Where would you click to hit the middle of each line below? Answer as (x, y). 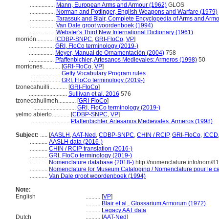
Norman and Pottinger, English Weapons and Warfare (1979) (137, 12)
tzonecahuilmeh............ (46, 101)
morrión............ (35, 39)
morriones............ (39, 66)
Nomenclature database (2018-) (91, 162)
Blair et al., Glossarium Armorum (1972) (154, 203)
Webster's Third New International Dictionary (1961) (125, 32)
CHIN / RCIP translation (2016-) (91, 149)
